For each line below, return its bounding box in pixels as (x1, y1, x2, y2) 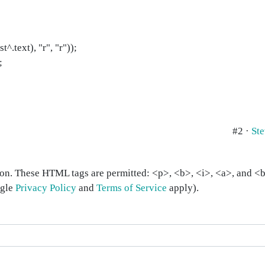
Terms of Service (96, 182, 167, 193)
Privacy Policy (15, 182, 76, 193)
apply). (167, 182, 199, 193)
